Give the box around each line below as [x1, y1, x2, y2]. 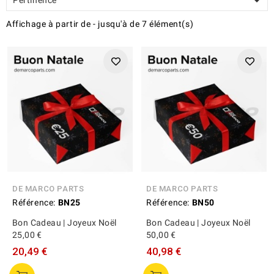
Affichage [6, 18, 48, 29]
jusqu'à [95, 18, 130, 29]
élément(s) [149, 18, 194, 29]
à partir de [48, 18, 94, 29]
